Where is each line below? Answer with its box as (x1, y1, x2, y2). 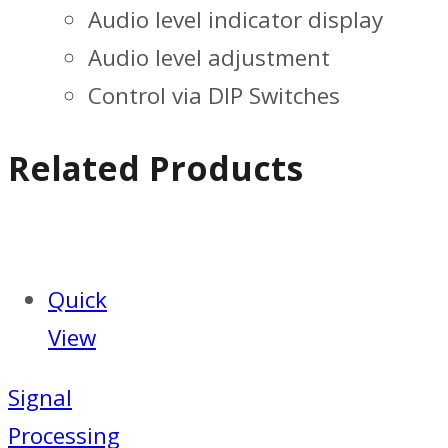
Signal (8, 382, 72, 414)
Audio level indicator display (88, 3, 383, 35)
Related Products (8, 144, 303, 191)
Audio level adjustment (88, 41, 330, 73)
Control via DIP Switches (88, 79, 340, 111)
